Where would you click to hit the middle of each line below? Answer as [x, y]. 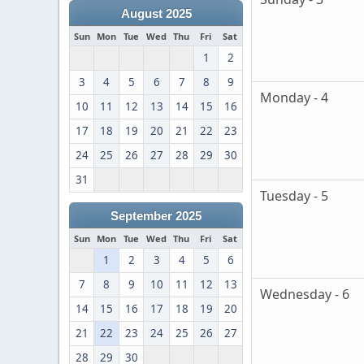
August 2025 [156, 14]
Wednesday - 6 [305, 295]
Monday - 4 [294, 98]
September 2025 [156, 216]
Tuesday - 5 [294, 196]
